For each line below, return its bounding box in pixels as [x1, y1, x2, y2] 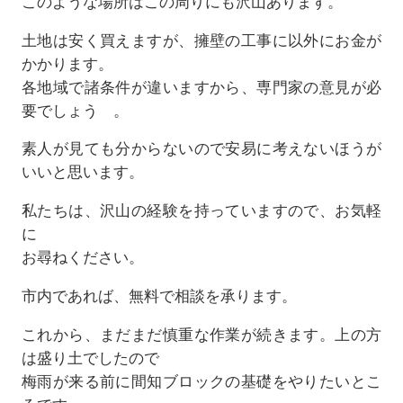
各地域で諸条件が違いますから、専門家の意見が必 [21, 77, 382, 96]
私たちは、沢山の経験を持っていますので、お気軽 [21, 201, 382, 220]
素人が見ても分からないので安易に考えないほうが [21, 139, 382, 158]
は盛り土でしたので [21, 348, 159, 367]
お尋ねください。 [21, 248, 144, 267]
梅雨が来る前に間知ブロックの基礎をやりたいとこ [21, 372, 382, 390]
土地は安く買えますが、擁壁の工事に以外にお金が [21, 31, 382, 49]
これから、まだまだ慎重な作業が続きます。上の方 [21, 325, 382, 344]
